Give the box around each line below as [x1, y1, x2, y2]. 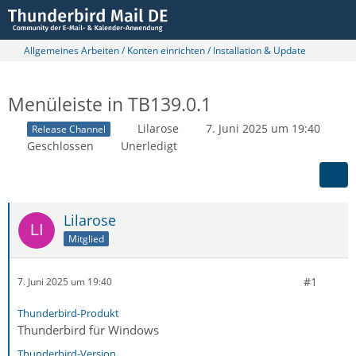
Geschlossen [27, 137, 94, 153]
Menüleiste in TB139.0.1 [8, 91, 211, 117]
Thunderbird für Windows [17, 321, 159, 338]
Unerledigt [121, 137, 177, 153]
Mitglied [68, 231, 104, 246]
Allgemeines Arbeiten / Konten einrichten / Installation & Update [24, 44, 306, 57]
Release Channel [32, 122, 106, 136]
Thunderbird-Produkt [17, 305, 119, 320]
